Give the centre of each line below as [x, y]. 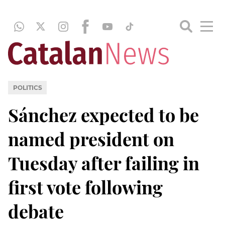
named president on [91, 138]
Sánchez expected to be [103, 114]
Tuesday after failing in [104, 162]
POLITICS [27, 87]
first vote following [85, 187]
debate [36, 211]
